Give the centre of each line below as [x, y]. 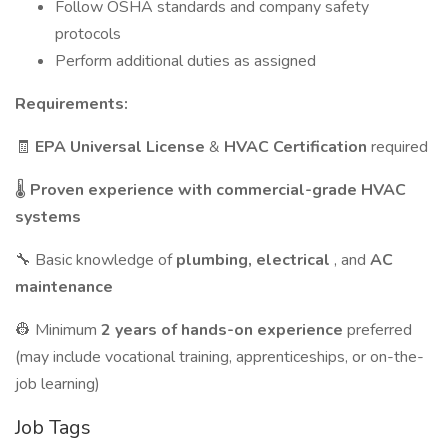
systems [48, 217]
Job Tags [53, 427]
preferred [379, 330]
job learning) [57, 384]
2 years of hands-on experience [224, 330]
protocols [88, 34]
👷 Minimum [58, 330]
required [399, 147]
